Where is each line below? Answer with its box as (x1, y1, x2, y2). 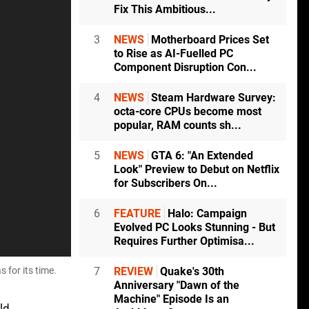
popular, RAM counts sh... (114, 119, 241, 132)
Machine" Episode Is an (114, 292, 229, 306)
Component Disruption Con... (114, 61, 257, 74)
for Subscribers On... (114, 177, 217, 190)
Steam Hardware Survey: (148, 91, 276, 105)
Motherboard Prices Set (148, 33, 269, 47)
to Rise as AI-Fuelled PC (114, 47, 233, 61)
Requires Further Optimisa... (114, 235, 255, 248)
